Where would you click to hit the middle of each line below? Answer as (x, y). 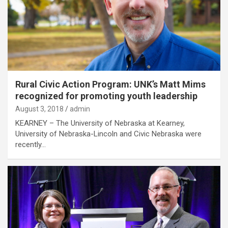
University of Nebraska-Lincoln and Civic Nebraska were (108, 134)
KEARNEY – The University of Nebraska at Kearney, (100, 123)
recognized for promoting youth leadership (106, 96)
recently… (31, 144)
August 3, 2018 (39, 109)
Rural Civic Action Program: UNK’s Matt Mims (110, 84)
